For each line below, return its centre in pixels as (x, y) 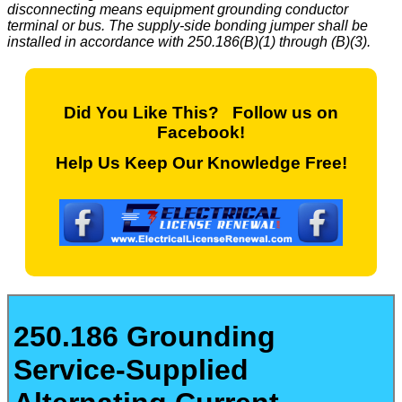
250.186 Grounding (144, 336)
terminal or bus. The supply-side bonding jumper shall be (188, 26)
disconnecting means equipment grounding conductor (178, 10)
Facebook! (201, 132)
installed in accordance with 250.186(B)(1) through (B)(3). (189, 42)
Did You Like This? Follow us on (201, 112)
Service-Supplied (131, 369)
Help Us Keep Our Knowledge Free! (201, 162)
